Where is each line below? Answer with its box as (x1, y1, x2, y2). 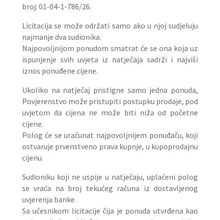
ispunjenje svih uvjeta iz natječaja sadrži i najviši (22, 55, 198, 64)
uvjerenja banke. (22, 194, 76, 204)
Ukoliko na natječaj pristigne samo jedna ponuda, (22, 85, 198, 95)
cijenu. (22, 153, 43, 163)
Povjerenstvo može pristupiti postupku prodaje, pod (22, 96, 198, 106)
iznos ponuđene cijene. (22, 66, 98, 76)
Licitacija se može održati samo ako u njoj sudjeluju (22, 21, 198, 30)
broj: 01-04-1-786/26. (22, 1, 91, 11)
